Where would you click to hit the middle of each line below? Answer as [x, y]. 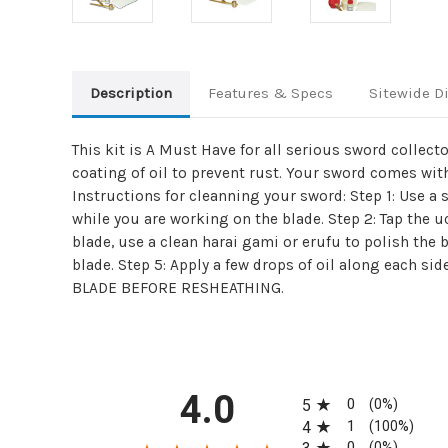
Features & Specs [270, 92]
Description [130, 92]
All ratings [336, 389]
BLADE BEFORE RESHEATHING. [178, 287]
